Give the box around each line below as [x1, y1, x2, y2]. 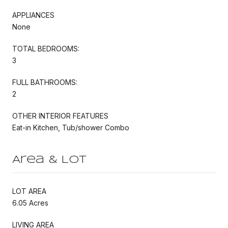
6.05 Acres [12, 198, 48, 207]
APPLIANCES [12, 10, 54, 19]
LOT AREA [12, 186, 46, 195]
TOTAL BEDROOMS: [12, 44, 79, 53]
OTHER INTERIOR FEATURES [12, 111, 108, 120]
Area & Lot [12, 155, 87, 165]
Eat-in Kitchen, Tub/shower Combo [12, 123, 129, 132]
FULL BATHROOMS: [12, 77, 77, 87]
